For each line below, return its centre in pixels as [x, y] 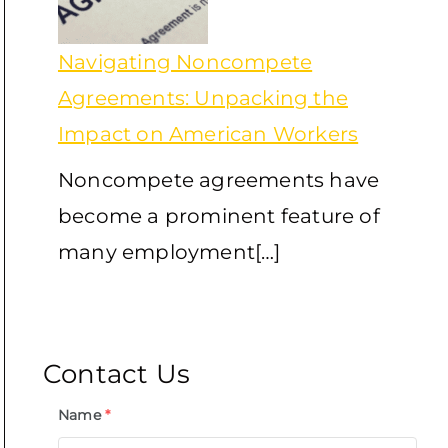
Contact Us [116, 373]
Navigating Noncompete [185, 61]
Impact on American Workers [208, 133]
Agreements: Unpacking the [202, 97]
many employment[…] [169, 251]
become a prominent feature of [218, 215]
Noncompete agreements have [218, 179]
